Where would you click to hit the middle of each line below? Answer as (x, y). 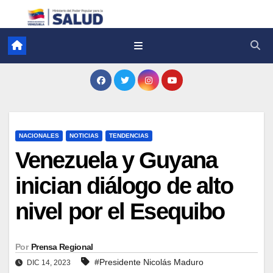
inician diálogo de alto (124, 186)
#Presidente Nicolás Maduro (149, 262)
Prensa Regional (62, 246)
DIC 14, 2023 (49, 262)
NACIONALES (39, 135)
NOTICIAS (84, 135)
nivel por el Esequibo (120, 211)
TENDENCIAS (129, 135)
